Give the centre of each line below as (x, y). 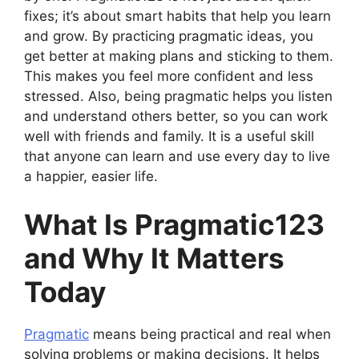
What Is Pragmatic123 (174, 224)
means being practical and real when (210, 334)
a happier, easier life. (91, 176)
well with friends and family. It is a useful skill (169, 136)
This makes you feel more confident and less (169, 76)
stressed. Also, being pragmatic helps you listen (178, 96)
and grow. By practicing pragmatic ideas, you (169, 36)
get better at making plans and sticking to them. (179, 56)
